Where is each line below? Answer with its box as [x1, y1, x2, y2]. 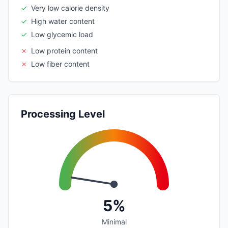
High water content [31, 16, 95, 25]
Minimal [101, 217, 127, 226]
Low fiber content [31, 59, 90, 68]
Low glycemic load [31, 30, 93, 39]
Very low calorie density [31, 3, 109, 12]
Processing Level [21, 107, 105, 120]
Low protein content [31, 46, 98, 55]
